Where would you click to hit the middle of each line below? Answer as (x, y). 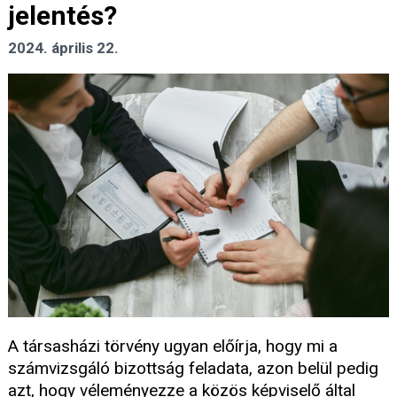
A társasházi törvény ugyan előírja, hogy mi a (173, 346)
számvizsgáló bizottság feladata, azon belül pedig (193, 368)
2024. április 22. (63, 48)
